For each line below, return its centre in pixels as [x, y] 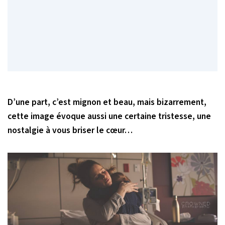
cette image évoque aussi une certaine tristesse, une [109, 116]
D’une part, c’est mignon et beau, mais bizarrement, [107, 102]
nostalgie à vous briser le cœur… [70, 130]
